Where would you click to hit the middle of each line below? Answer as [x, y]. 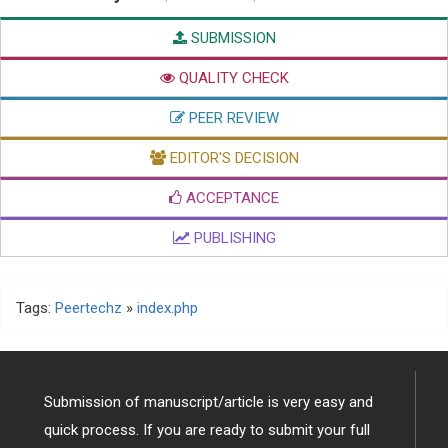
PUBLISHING [232, 238]
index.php [167, 308]
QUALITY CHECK [231, 78]
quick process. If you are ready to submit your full [207, 430]
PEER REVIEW [231, 118]
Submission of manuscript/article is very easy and [208, 402]
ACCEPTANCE [230, 198]
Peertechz [88, 308]
